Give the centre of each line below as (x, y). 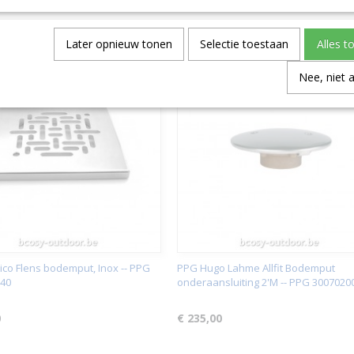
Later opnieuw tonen (119, 43)
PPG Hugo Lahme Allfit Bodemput (256, 268)
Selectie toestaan (244, 43)
